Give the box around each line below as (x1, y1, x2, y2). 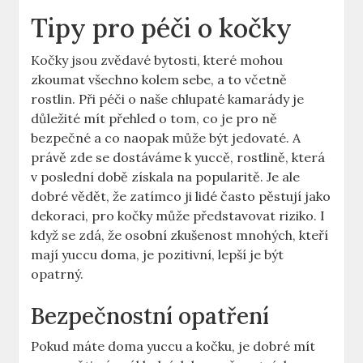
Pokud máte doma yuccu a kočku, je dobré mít (31, 338, 316, 355)
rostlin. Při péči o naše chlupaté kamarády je (31, 91, 305, 108)
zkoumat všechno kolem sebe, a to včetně (31, 71, 288, 88)
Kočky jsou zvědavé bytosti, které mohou (31, 52, 284, 69)
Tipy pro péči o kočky (31, 11, 293, 45)
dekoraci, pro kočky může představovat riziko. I (31, 207, 326, 224)
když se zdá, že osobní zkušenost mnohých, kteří (31, 227, 329, 244)
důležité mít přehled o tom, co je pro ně (31, 110, 278, 127)
